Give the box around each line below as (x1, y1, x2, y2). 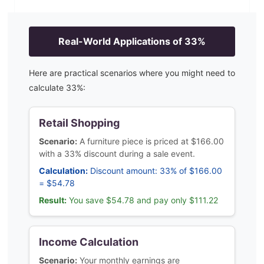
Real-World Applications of (58, 35, 184, 47)
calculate (29, 82, 66, 93)
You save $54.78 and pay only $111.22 (69, 195, 218, 205)
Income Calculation (39, 236, 138, 248)
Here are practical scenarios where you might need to (29, 68, 235, 78)
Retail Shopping (39, 117, 120, 129)
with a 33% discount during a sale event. (39, 148, 195, 159)
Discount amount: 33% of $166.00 (90, 166, 222, 176)
